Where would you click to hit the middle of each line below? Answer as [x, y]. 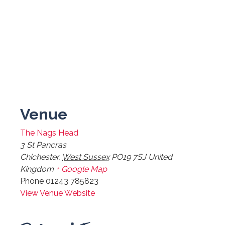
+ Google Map [81, 169]
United [160, 157]
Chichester [39, 157]
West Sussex [86, 157]
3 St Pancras [43, 145]
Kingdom [37, 169]
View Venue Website [58, 193]
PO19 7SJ [129, 157]
